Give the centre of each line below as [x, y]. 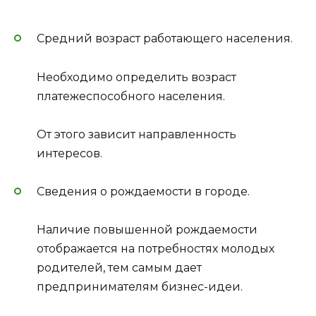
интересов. [69, 153]
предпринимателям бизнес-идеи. [140, 287]
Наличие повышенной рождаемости [147, 230]
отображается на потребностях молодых [156, 249]
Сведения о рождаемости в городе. [143, 192]
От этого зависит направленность [136, 134]
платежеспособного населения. [131, 96]
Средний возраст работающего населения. [165, 39]
